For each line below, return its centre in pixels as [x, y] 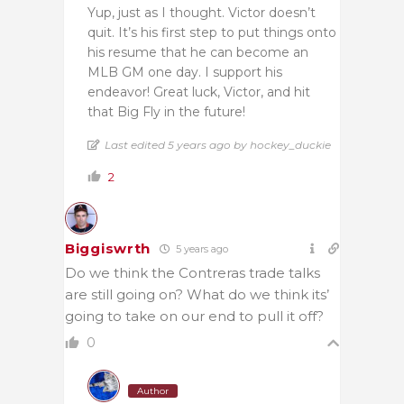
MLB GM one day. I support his [185, 72]
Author [153, 390]
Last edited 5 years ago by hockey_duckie [218, 144]
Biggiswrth [108, 248]
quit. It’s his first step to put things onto [212, 32]
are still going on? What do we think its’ [197, 294]
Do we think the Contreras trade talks [193, 272]
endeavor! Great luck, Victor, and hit [199, 92]
